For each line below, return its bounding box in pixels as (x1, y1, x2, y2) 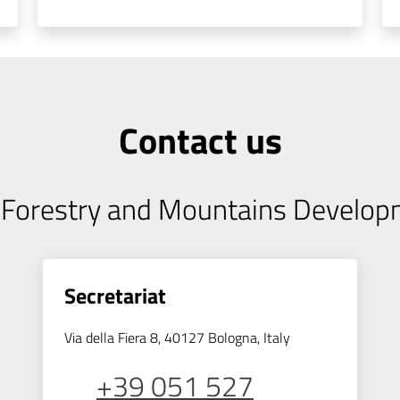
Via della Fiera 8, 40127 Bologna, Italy (64, 327, 290, 348)
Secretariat (64, 279, 166, 312)
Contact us (118, 113, 282, 167)
